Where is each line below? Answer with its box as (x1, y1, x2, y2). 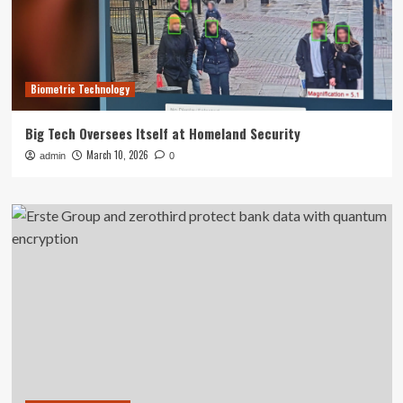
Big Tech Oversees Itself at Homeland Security (24, 123, 300, 143)
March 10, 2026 (85, 148, 148, 162)
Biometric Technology (30, 82, 130, 96)
